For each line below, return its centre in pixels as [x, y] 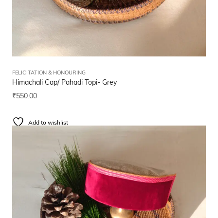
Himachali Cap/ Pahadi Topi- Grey [64, 83]
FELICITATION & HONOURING [49, 73]
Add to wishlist [48, 123]
